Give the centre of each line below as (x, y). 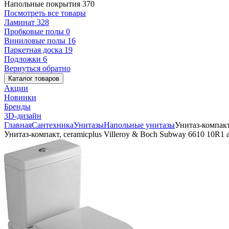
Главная (18, 125)
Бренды (17, 107)
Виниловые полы (36, 41)
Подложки (24, 59)
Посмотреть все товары (45, 13)
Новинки (20, 97)
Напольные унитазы (139, 125)
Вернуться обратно (37, 68)
